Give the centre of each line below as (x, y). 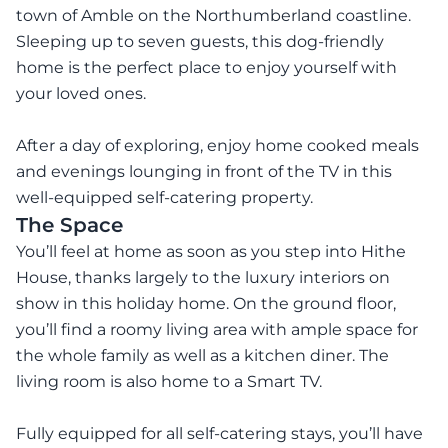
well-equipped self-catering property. (164, 197)
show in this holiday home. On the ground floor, (206, 303)
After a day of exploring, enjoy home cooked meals (217, 145)
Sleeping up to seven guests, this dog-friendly (200, 41)
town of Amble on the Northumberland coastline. (213, 15)
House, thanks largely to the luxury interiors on (203, 277)
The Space (69, 224)
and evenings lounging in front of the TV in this (204, 171)
